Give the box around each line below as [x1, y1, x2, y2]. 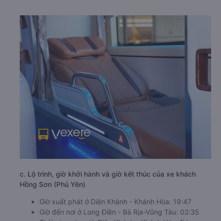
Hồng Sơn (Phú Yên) [20, 180, 85, 188]
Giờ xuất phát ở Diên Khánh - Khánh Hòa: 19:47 [39, 197, 191, 206]
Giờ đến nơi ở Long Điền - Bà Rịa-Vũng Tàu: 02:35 [39, 208, 199, 216]
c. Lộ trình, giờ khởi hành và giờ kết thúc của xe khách [20, 170, 196, 178]
